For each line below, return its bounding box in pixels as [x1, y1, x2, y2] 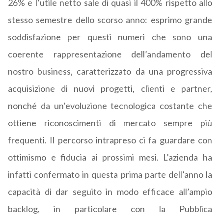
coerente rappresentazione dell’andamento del [7, 49, 212, 60]
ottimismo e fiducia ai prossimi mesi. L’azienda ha [7, 152, 212, 163]
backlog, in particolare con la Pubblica [7, 203, 212, 215]
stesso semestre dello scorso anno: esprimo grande [7, 14, 212, 26]
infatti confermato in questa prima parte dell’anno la [7, 169, 212, 180]
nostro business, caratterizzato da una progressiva [7, 66, 212, 77]
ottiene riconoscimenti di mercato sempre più [7, 117, 212, 129]
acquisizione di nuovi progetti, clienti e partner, [7, 83, 212, 94]
